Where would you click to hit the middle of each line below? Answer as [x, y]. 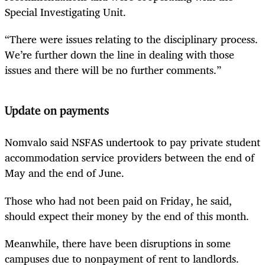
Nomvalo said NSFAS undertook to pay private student [132, 142]
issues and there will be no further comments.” [113, 70]
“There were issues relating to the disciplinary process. [131, 39]
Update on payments [57, 111]
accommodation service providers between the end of [130, 158]
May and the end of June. [64, 173]
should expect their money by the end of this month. [127, 216]
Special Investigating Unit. [65, 12]
